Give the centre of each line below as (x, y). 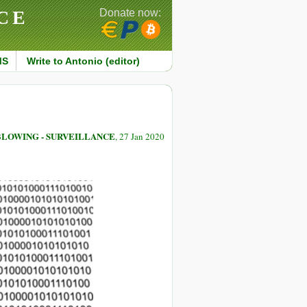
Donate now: (130, 13)
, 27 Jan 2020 (140, 137)
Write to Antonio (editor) (83, 61)
